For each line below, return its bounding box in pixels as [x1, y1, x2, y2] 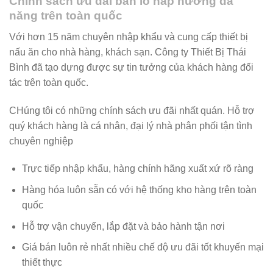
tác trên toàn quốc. [9, 77, 88, 88]
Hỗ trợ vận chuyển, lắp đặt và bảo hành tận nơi [21, 221, 225, 232]
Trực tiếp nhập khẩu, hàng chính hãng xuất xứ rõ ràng [21, 163, 253, 174]
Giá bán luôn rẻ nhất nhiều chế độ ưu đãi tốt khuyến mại [21, 242, 264, 253]
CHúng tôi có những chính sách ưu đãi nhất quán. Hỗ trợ [9, 105, 255, 116]
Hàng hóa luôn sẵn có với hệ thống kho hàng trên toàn [21, 184, 257, 195]
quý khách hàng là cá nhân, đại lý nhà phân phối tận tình [9, 120, 252, 131]
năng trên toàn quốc [9, 9, 122, 23]
